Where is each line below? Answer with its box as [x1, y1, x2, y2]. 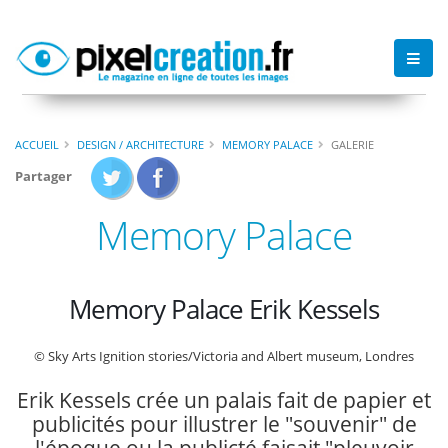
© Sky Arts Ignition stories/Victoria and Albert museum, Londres [34, 347, 414, 366]
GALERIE [331, 136, 374, 152]
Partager [15, 166, 72, 185]
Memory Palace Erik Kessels [69, 290, 379, 327]
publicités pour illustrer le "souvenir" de [31, 410, 417, 439]
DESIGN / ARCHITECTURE [77, 136, 204, 152]
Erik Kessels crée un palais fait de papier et [17, 386, 431, 415]
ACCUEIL [15, 136, 59, 152]
